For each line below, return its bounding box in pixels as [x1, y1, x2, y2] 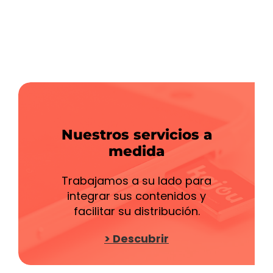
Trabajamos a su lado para [62, 173, 211, 188]
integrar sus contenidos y [67, 188, 206, 204]
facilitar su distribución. [73, 204, 200, 219]
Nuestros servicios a [61, 126, 212, 143]
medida [108, 142, 165, 160]
